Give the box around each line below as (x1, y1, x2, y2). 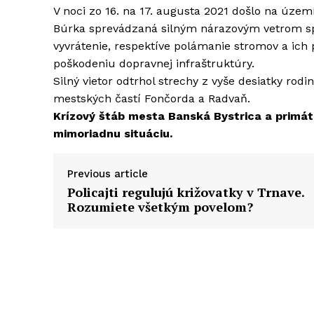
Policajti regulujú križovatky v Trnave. (67, 183, 304, 200)
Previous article (67, 167, 148, 180)
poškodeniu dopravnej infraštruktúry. (53, 56, 254, 70)
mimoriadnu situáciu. (53, 126, 172, 140)
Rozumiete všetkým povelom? (67, 198, 253, 215)
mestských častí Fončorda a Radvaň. (53, 91, 250, 105)
